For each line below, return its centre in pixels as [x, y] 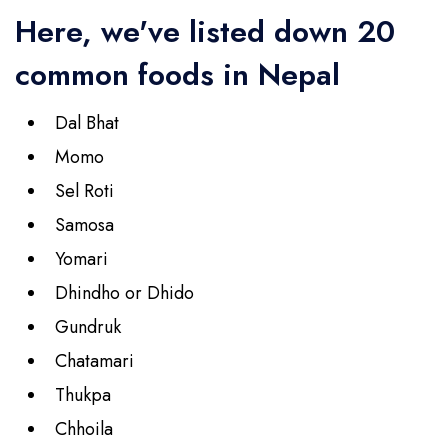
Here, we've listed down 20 [205, 31]
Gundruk [88, 326]
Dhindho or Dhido [124, 292]
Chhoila [84, 428]
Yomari [81, 258]
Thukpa [83, 394]
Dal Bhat [87, 122]
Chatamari [94, 360]
